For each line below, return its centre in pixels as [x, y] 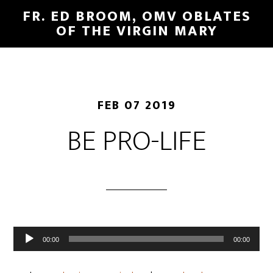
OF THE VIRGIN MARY [136, 31]
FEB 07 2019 [136, 105]
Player [29, 253]
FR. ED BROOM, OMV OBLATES [136, 16]
